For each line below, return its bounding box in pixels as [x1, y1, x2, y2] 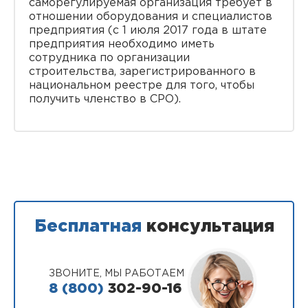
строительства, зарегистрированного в [29, 67, 256, 77]
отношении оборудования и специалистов [29, 12, 272, 22]
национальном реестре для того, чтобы [29, 80, 254, 91]
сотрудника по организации [29, 53, 190, 63]
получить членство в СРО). [29, 94, 181, 104]
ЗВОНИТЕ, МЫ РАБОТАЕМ [48, 269, 184, 278]
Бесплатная [34, 219, 142, 234]
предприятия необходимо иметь [29, 39, 214, 49]
